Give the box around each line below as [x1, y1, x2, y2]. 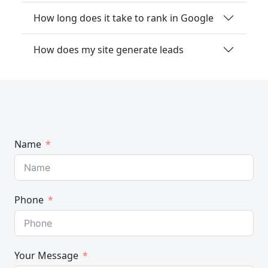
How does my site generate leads [33, 42, 184, 56]
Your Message [14, 249, 78, 263]
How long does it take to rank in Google [33, 11, 214, 25]
